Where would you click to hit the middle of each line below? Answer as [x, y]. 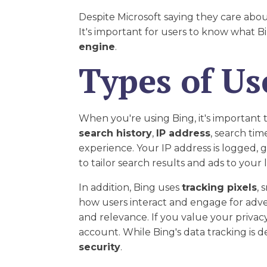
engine [97, 47]
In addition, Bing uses [130, 187]
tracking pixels [219, 187]
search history [115, 133]
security [100, 247]
